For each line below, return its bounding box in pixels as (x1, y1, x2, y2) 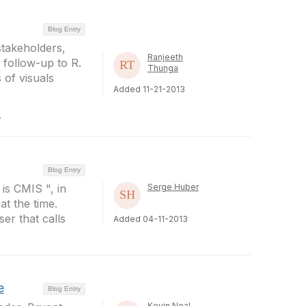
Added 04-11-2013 (113, 214, 188, 224)
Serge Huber (147, 182, 199, 192)
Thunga (147, 63, 178, 73)
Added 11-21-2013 (113, 84, 185, 94)
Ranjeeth (147, 52, 183, 62)
